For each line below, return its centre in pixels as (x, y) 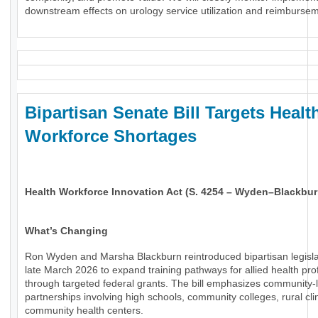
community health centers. (84, 311)
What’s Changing (66, 231)
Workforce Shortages (111, 136)
